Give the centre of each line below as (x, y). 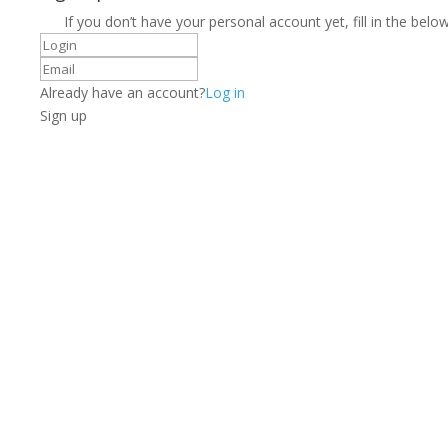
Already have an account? (122, 92)
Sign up (63, 115)
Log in (225, 92)
